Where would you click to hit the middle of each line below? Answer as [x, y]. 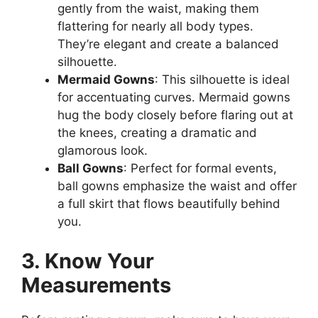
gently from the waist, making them [158, 9]
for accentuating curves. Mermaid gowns [174, 98]
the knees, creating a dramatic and [157, 133]
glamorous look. [103, 151]
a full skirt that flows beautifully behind [169, 204]
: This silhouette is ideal [222, 80]
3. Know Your [88, 261]
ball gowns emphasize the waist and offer [177, 186]
